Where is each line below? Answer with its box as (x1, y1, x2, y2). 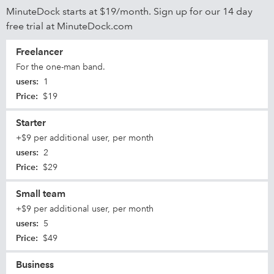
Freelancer (16, 46, 63, 57)
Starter (16, 117, 46, 128)
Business (16, 259, 54, 270)
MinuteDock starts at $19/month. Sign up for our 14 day (6, 6, 253, 17)
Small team (16, 188, 65, 199)
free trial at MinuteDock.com (6, 20, 133, 32)
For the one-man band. (16, 61, 105, 72)
